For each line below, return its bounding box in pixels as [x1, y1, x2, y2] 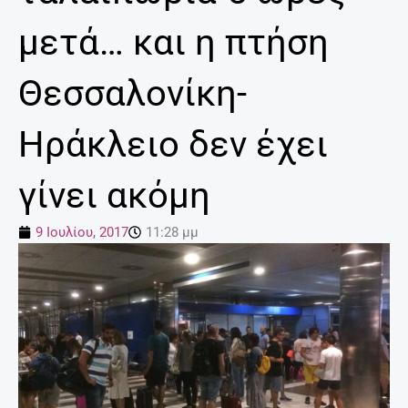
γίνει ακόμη [18, 174, 210, 218]
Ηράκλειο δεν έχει [18, 123, 328, 167]
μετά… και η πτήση [18, 21, 329, 65]
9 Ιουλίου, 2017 [36, 224, 128, 241]
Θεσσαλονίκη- [18, 72, 247, 116]
